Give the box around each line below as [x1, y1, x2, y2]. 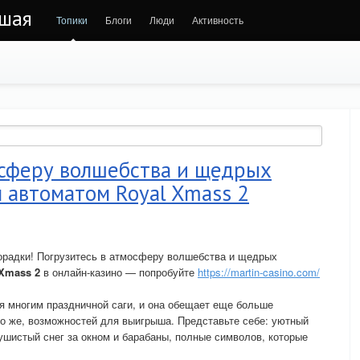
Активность [192, 13, 243, 27]
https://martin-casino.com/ [198, 264, 320, 280]
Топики [56, 13, 88, 27]
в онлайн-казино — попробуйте [40, 264, 198, 280]
